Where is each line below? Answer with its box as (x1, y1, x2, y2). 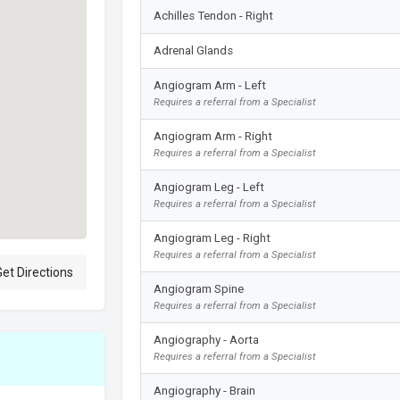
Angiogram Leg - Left (153, 179, 264, 194)
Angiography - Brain (153, 383, 255, 397)
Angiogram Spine (153, 281, 244, 296)
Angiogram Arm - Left (153, 78, 266, 92)
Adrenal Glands (153, 43, 233, 57)
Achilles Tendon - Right (153, 8, 273, 22)
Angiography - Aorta (153, 332, 259, 346)
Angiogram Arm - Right (153, 129, 272, 143)
